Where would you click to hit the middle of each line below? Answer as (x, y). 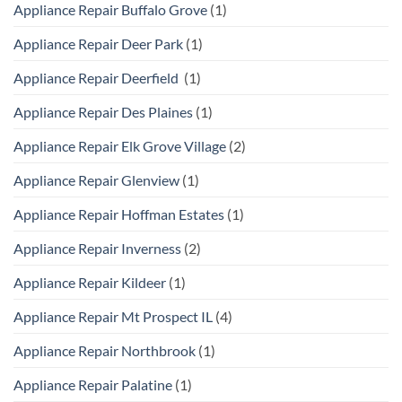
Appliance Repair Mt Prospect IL (113, 316)
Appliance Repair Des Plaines (103, 111)
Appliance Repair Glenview (96, 179)
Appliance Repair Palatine (93, 384)
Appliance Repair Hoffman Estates (119, 214)
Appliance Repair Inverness (97, 248)
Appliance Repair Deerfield (97, 77)
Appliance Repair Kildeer (90, 282)
